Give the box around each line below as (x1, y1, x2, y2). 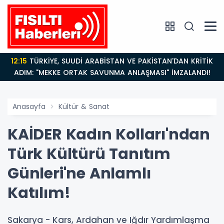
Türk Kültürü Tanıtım (7, 143, 170, 164)
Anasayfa (12, 101, 45, 111)
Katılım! (7, 182, 70, 203)
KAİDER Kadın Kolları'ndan (7, 123, 210, 145)
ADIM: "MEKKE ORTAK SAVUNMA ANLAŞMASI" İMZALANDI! (13, 67, 210, 77)
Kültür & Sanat (58, 101, 109, 111)
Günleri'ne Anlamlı (7, 162, 151, 184)
